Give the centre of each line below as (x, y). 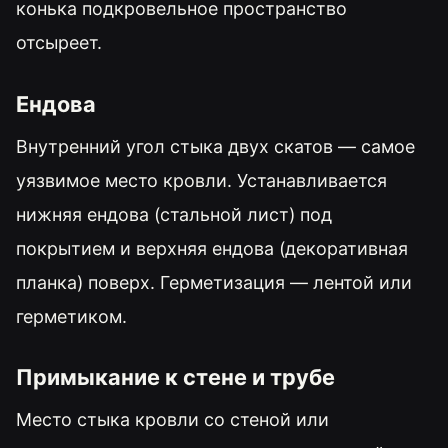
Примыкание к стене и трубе (175, 377)
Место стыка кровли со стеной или (172, 420)
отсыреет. (59, 43)
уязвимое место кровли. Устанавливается (201, 180)
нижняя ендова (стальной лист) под (174, 214)
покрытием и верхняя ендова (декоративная (212, 248)
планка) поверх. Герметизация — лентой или (214, 282)
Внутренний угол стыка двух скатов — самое (215, 146)
